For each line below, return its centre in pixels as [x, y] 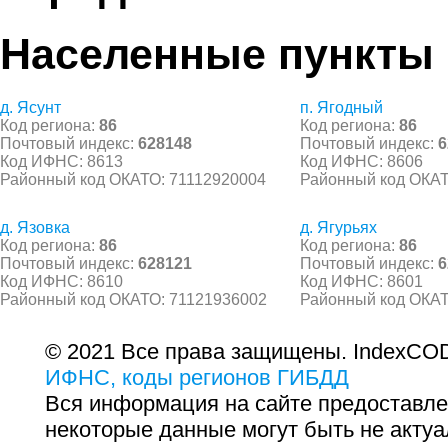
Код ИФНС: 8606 [361, 161]
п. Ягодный [341, 107]
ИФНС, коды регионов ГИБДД [197, 377]
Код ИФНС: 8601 [361, 281]
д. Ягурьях [338, 227]
